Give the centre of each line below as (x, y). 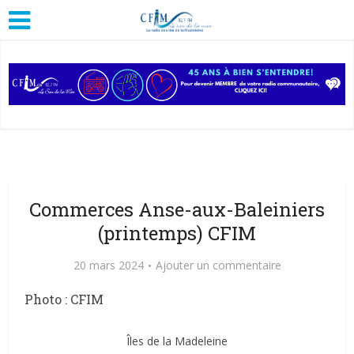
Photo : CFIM (64, 299)
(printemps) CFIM (177, 233)
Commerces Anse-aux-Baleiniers (177, 209)
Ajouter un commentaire (218, 265)
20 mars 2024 (108, 265)
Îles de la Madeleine (177, 341)
